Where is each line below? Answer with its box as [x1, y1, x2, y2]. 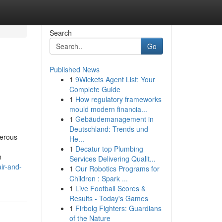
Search [49, 28, 72, 38]
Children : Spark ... [69, 173, 128, 183]
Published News [49, 64, 100, 74]
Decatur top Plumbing [75, 144, 143, 154]
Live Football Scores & [75, 183, 146, 193]
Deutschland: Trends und [69, 124, 148, 134]
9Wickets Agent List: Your [75, 74, 155, 84]
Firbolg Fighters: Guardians [75, 203, 162, 213]
